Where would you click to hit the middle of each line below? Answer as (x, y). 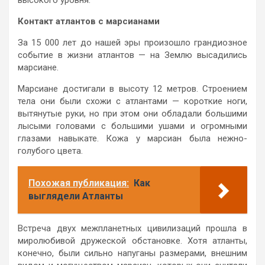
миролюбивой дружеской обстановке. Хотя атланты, (132, 240)
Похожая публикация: (79, 183)
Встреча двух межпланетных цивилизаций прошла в (132, 228)
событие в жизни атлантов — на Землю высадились (132, 55)
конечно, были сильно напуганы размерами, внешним (132, 253)
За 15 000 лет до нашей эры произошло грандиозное (132, 42)
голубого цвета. (50, 151)
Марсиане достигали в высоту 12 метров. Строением (132, 88)
